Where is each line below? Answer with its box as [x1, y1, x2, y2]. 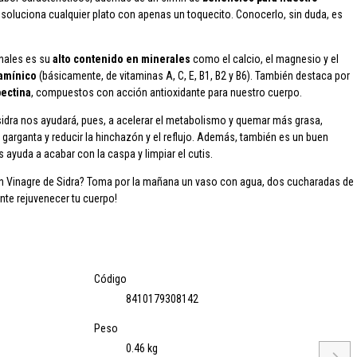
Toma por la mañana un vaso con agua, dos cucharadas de [87, 175, 354, 188]
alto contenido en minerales [53, 53, 193, 65]
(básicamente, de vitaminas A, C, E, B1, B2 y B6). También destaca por [39, 69, 350, 82]
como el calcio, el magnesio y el [193, 53, 339, 65]
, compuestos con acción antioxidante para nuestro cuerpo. [31, 86, 302, 99]
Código [94, 272, 127, 285]
